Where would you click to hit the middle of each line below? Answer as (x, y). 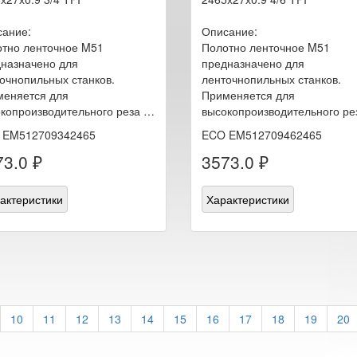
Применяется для (248, 94)
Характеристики (248, 199)
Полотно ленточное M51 (266, 47)
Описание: (229, 31)
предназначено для (253, 63)
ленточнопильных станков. (271, 78)
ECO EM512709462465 (262, 134)
